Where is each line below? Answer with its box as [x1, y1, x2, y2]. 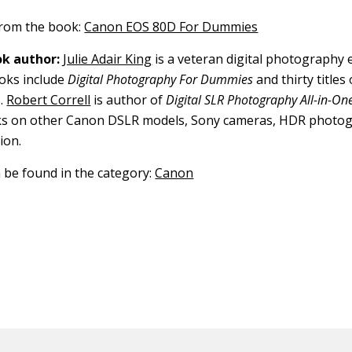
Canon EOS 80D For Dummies [84, 17, 258, 35]
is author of [90, 90, 167, 108]
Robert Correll [6, 90, 91, 108]
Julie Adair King [63, 49, 152, 68]
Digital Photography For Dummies [68, 70, 254, 88]
